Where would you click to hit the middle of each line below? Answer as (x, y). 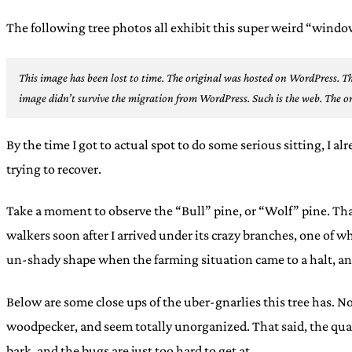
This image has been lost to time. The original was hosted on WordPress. (179, 77)
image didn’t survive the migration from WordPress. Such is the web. (170, 97)
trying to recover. (54, 169)
